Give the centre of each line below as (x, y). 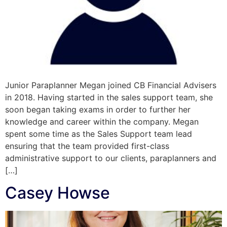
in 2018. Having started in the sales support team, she (109, 97)
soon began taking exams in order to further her (98, 109)
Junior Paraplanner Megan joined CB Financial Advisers (111, 85)
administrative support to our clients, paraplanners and (111, 158)
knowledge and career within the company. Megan (102, 121)
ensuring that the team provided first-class (87, 146)
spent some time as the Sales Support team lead (99, 134)
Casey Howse (58, 193)
